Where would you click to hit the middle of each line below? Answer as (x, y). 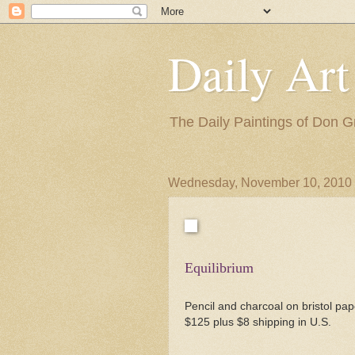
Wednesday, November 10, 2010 (260, 183)
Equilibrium (219, 267)
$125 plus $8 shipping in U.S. (258, 322)
